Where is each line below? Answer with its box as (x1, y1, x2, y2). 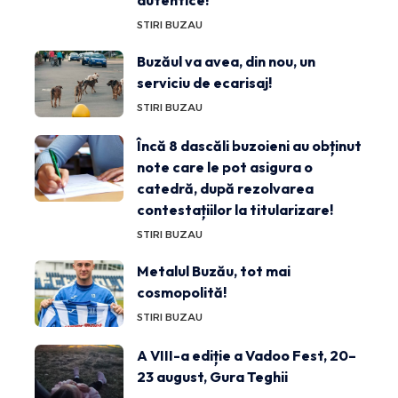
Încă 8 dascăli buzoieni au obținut (137, 136, 362, 155)
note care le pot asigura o (137, 157, 313, 176)
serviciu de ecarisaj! (137, 73, 272, 92)
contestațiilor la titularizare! (137, 200, 333, 219)
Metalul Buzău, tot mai (137, 261, 291, 280)
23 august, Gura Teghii (137, 367, 288, 386)
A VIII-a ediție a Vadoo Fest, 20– (137, 346, 356, 364)
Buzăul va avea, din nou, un (137, 52, 315, 70)
